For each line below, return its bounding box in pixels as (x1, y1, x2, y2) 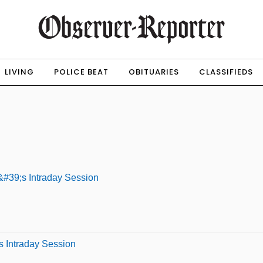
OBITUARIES (128, 66, 179, 77)
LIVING (4, 66, 34, 77)
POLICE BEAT (53, 66, 109, 77)
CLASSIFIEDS (198, 66, 253, 77)
